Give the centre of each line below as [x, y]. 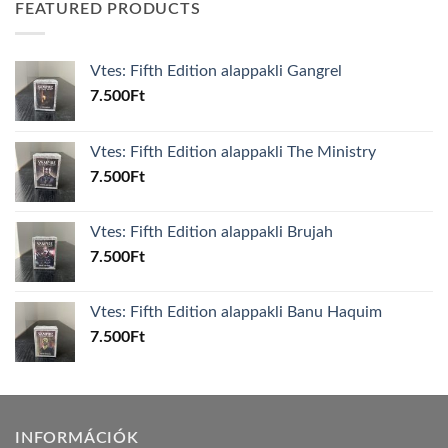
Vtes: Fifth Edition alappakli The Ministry [233, 152]
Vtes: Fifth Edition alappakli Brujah [211, 232]
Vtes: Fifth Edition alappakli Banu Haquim [236, 312]
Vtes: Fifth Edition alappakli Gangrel [216, 71]
